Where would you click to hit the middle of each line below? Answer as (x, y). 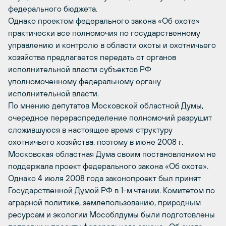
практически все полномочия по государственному (104, 33)
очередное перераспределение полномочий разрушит (110, 118)
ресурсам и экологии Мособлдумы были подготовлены (111, 214)
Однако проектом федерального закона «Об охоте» (104, 21)
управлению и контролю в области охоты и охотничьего (112, 45)
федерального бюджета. (53, 9)
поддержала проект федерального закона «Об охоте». (108, 166)
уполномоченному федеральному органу (84, 81)
